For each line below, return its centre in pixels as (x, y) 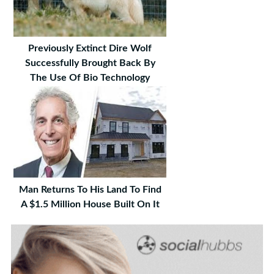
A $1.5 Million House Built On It (90, 204)
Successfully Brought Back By (90, 63)
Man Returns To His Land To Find (90, 189)
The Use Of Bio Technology (90, 77)
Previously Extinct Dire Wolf (90, 48)
